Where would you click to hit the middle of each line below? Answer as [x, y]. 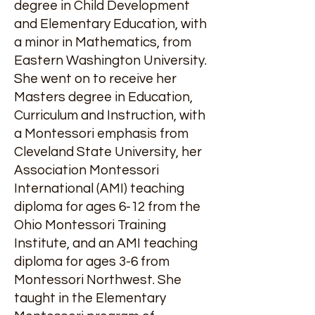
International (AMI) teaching [99, 188]
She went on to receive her [95, 79]
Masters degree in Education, [103, 97]
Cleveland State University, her [108, 152]
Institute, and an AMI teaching [106, 243]
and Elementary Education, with [110, 24]
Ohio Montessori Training [90, 225]
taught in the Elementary [90, 298]
